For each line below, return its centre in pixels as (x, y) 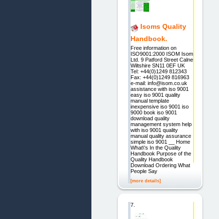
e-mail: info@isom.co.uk (159, 83)
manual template (150, 100)
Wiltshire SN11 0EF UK (157, 65)
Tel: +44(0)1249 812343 (158, 71)
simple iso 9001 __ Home (160, 142)
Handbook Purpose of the (161, 153)
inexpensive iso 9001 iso (159, 106)
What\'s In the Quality (155, 147)
